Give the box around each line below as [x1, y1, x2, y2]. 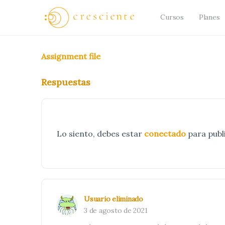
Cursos [160, 13, 184, 22]
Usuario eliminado [84, 194, 143, 203]
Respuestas [41, 76, 90, 88]
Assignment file [41, 51, 100, 61]
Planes [198, 13, 220, 22]
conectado [144, 129, 186, 139]
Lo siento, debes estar [57, 129, 144, 139]
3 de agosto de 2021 [84, 206, 148, 215]
